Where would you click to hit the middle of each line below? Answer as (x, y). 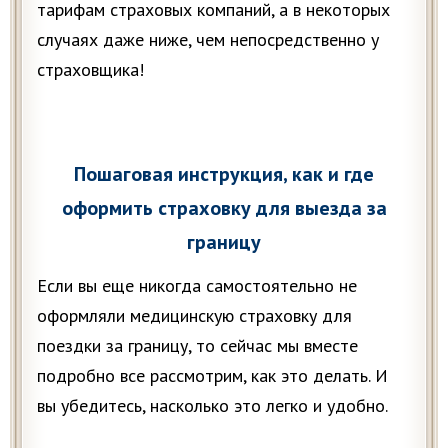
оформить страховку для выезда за (224, 208)
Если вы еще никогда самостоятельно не (197, 285)
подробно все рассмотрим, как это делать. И (212, 375)
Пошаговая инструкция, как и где (224, 174)
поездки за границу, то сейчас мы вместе (197, 345)
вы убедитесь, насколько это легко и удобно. (212, 405)
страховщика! (90, 69)
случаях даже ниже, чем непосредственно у (208, 39)
